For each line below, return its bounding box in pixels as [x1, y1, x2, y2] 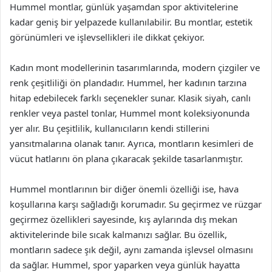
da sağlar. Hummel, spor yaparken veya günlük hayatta [10, 259, 240, 271]
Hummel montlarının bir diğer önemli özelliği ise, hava [10, 183, 239, 195]
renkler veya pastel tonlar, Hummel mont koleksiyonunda [10, 107, 250, 119]
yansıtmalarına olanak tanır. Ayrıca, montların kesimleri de [10, 137, 253, 149]
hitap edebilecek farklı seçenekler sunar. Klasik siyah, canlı [10, 92, 251, 104]
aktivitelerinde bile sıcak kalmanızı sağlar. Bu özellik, [10, 228, 227, 240]
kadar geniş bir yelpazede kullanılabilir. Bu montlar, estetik [10, 16, 253, 28]
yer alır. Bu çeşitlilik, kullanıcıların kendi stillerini [10, 122, 209, 134]
